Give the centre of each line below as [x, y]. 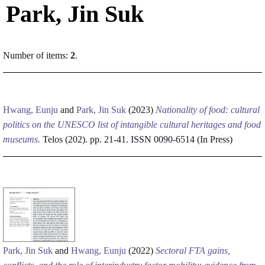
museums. [22, 139]
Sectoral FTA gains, [193, 251]
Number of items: [37, 55]
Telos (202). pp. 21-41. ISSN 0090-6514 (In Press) [136, 139]
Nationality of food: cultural [208, 110]
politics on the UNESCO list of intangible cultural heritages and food [132, 125]
